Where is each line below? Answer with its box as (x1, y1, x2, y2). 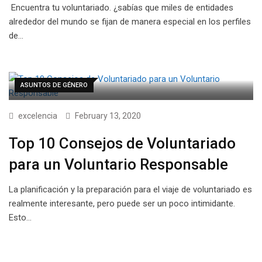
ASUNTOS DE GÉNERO (20, 81, 88, 89)
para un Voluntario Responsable (9, 156, 228, 174)
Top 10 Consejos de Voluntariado (9, 135, 236, 153)
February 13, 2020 (75, 111, 141, 121)
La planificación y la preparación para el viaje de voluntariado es (9, 184, 252, 195)
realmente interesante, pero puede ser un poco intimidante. (9, 198, 235, 209)
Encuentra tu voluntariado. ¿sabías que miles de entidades (9, 2, 233, 13)
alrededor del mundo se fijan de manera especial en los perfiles (9, 16, 251, 27)
